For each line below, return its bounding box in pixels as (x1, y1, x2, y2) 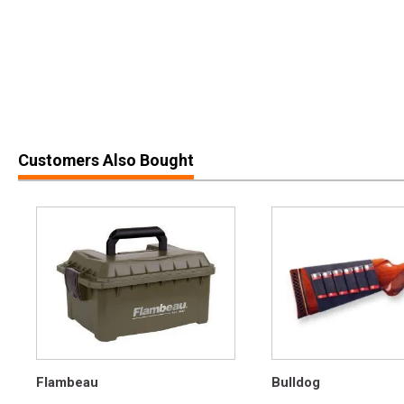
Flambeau (36, 374, 98, 391)
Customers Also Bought (18, 151, 194, 170)
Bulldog (271, 374, 320, 391)
